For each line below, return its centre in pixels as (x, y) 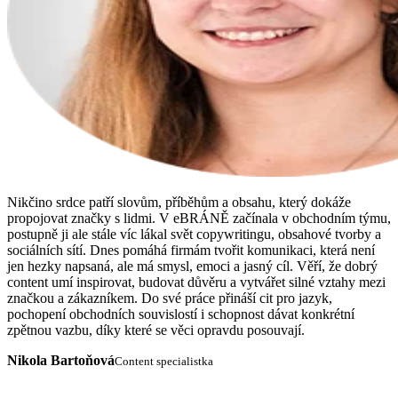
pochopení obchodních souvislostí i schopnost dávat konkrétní (181, 314)
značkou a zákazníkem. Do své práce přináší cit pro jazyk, (170, 298)
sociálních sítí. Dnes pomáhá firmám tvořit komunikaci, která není (191, 250)
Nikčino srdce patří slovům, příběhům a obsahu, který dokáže (179, 202)
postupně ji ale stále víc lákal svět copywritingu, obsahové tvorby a (194, 234)
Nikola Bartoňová (61, 360)
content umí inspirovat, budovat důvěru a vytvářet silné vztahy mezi (196, 282)
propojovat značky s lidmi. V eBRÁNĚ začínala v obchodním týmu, (199, 218)
